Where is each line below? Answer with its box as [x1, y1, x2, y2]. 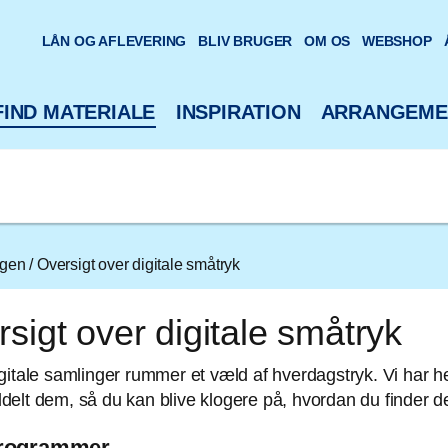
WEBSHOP [361, 33, 432, 49]
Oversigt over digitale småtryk [37, 256, 241, 273]
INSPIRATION [175, 101, 301, 123]
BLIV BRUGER [198, 33, 293, 49]
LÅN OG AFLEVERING [41, 33, 187, 49]
